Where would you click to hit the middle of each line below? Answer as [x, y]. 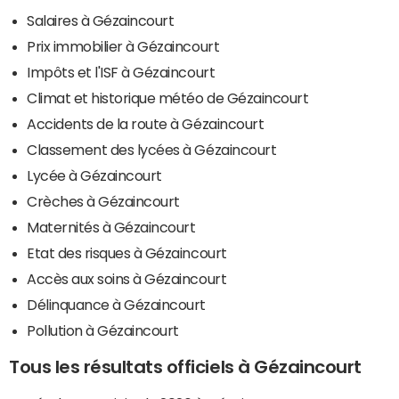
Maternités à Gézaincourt [111, 227]
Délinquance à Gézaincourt [116, 304]
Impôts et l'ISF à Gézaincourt [121, 72]
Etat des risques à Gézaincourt [127, 252]
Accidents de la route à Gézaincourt [146, 123]
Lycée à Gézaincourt [94, 175]
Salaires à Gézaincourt [101, 20]
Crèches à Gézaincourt [103, 201]
